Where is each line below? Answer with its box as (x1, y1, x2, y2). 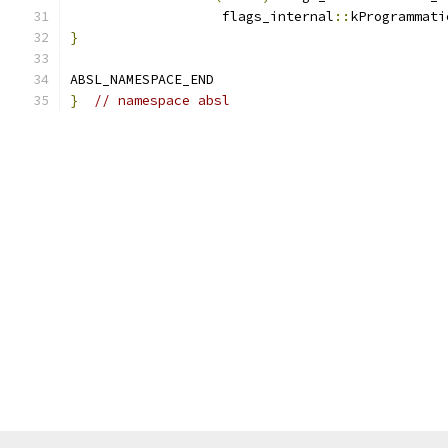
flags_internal (70, 8, 334, 25)
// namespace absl (94, 92, 230, 109)
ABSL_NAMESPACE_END (70, 71, 214, 88)
